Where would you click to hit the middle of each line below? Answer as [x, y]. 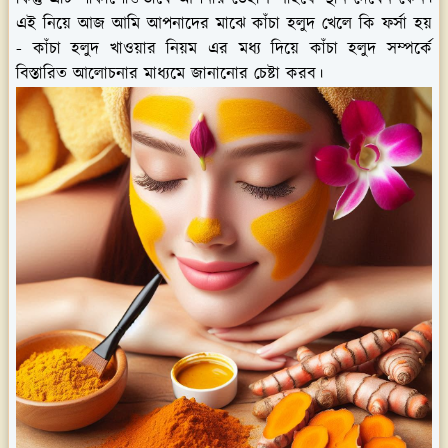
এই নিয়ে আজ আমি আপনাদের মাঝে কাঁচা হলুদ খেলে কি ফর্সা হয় [224, 23]
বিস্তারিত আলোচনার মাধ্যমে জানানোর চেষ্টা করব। [169, 73]
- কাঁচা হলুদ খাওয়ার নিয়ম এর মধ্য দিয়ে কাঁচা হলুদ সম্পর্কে [224, 48]
